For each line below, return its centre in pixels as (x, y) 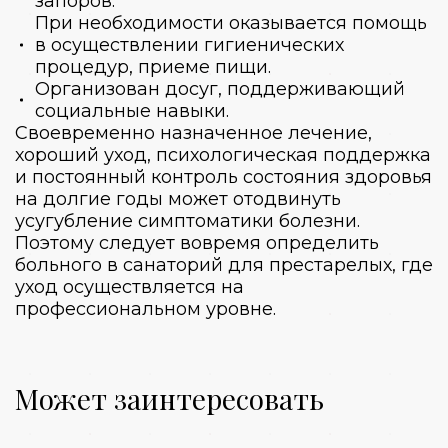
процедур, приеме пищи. (153, 66)
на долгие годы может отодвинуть (178, 198)
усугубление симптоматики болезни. (187, 220)
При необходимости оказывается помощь (231, 22)
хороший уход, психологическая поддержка (223, 154)
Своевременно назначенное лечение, (193, 132)
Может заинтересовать (169, 398)
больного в (69, 264)
